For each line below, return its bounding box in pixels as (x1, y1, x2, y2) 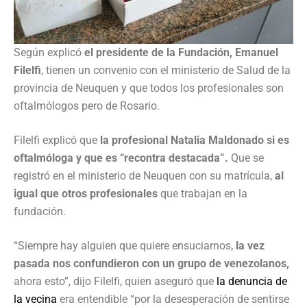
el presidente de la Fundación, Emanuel (82, 46, 278, 60)
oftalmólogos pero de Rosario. (14, 99, 160, 113)
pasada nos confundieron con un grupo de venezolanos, (14, 257, 289, 271)
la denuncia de (214, 275, 287, 288)
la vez (236, 239, 265, 253)
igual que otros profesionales (14, 187, 158, 201)
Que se (228, 151, 264, 165)
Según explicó (14, 46, 82, 60)
